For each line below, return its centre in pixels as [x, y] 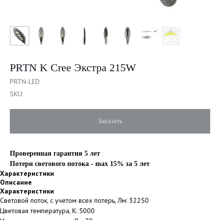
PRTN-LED [25, 82]
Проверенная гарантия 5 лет [55, 153]
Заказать [110, 121]
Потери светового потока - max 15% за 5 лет [80, 164]
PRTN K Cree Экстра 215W [73, 68]
